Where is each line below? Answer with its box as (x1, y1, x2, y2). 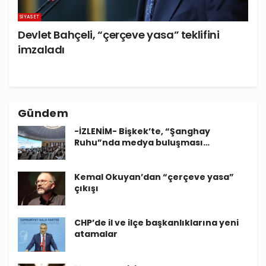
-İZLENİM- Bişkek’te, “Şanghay (74, 125, 210, 137)
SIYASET (20, 13, 40, 20)
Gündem (18, 105, 69, 121)
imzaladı (18, 42, 65, 57)
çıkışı (74, 182, 99, 195)
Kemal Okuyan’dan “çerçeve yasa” (74, 171, 234, 183)
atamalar (74, 228, 118, 240)
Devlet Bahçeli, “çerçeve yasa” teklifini (18, 27, 220, 42)
